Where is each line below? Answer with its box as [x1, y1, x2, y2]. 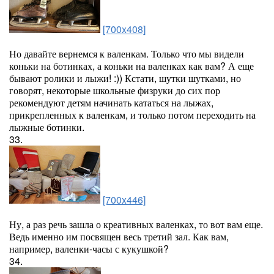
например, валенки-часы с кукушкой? [9, 242, 169, 256]
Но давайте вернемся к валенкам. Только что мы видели [9, 46, 244, 61]
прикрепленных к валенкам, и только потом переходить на [9, 108, 256, 122]
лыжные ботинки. [9, 120, 84, 134]
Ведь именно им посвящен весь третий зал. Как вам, [9, 229, 229, 243]
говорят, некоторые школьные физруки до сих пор [9, 83, 220, 97]
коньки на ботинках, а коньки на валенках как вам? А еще [9, 59, 254, 73]
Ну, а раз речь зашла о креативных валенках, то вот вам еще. [9, 217, 263, 231]
